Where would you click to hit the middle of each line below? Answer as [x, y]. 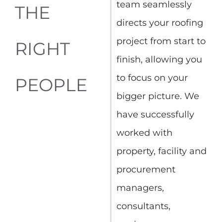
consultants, [143, 206]
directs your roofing [160, 23]
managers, [140, 188]
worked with [144, 133]
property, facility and [161, 151]
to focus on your [152, 78]
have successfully [155, 115]
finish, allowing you [159, 60]
